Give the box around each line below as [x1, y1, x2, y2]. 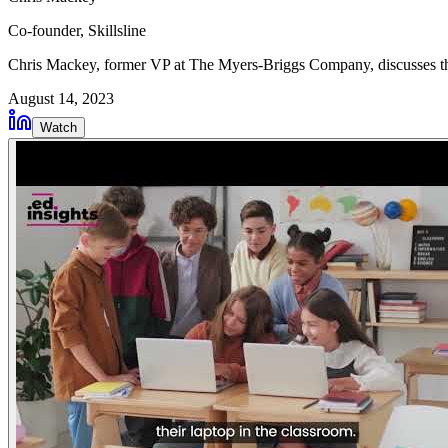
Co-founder [8, 21, 80, 39]
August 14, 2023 [8, 89, 114, 107]
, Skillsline [80, 21, 146, 39]
